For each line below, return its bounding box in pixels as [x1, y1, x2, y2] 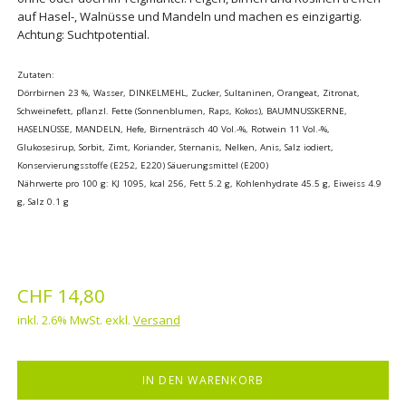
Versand [132, 312, 180, 329]
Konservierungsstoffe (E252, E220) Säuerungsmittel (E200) [16, 159, 268, 171]
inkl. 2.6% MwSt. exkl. [16, 312, 133, 329]
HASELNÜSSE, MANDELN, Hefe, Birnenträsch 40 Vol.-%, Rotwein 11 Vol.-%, [16, 122, 330, 135]
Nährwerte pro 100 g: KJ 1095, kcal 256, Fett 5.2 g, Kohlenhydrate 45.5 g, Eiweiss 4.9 [16, 177, 382, 189]
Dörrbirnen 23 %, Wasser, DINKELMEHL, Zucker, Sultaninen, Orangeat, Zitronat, [16, 86, 360, 99]
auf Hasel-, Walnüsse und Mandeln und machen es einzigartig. [16, 7, 362, 24]
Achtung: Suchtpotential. [16, 25, 150, 43]
